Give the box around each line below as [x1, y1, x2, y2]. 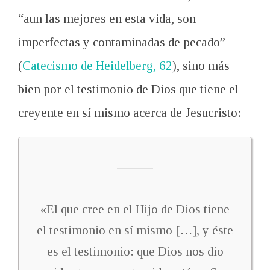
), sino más [172, 58, 230, 73]
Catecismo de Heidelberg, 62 [22, 58, 172, 73]
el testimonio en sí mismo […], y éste [37, 223, 233, 237]
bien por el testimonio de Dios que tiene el [18, 82, 239, 96]
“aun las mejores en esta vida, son [18, 11, 196, 26]
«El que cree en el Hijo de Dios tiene [40, 202, 230, 216]
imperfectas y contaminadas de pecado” [18, 35, 225, 49]
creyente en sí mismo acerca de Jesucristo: [18, 105, 241, 120]
